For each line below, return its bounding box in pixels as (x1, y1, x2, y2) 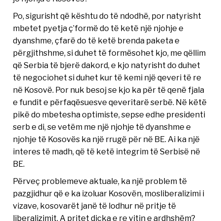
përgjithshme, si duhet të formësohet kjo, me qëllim (13, 47, 206, 58)
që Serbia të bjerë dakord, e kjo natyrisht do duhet (13, 60, 201, 70)
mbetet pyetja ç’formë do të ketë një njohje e (13, 23, 184, 33)
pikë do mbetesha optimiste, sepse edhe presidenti (13, 109, 206, 119)
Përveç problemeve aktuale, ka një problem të (13, 176, 187, 186)
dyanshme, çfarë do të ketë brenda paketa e (13, 35, 180, 45)
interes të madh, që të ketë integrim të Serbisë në (13, 146, 201, 156)
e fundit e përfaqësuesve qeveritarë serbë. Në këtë (13, 97, 207, 107)
